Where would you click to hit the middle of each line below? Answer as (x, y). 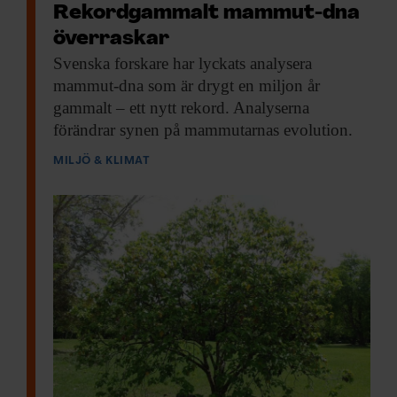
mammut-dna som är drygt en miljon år (187, 86)
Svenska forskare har (124, 64)
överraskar (111, 40)
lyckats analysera (253, 64)
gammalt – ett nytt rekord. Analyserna (181, 108)
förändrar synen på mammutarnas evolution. (203, 130)
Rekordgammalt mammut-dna (206, 14)
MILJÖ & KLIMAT (102, 161)
